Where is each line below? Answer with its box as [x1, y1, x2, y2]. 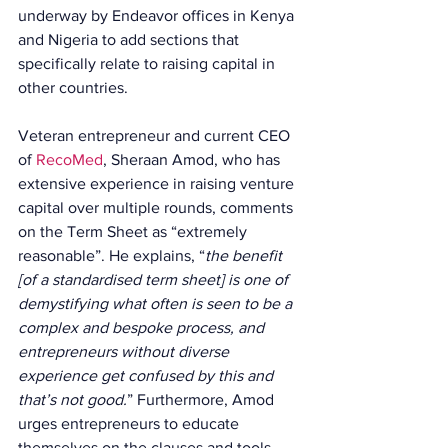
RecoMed [36, 151, 103, 168]
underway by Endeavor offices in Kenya [18, 7, 298, 24]
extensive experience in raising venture [18, 175, 298, 192]
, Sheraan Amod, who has [103, 151, 284, 168]
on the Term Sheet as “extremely [18, 223, 251, 240]
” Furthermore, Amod [127, 391, 278, 408]
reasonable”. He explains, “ [18, 247, 205, 264]
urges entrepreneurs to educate [18, 415, 243, 432]
